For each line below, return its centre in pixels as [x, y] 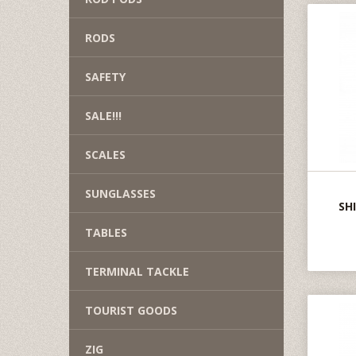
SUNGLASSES [120, 193]
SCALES [105, 155]
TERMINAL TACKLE [137, 271]
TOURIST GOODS [131, 310]
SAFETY [105, 77]
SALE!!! [103, 116]
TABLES [106, 232]
